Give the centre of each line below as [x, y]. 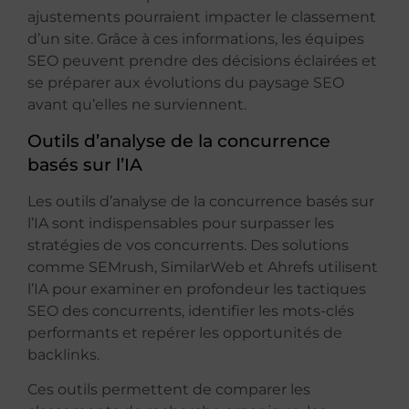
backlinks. [63, 355]
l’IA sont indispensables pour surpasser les [181, 224]
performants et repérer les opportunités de [185, 333]
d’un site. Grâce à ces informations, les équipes [196, 38]
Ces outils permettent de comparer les [169, 390]
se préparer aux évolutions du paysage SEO [186, 82]
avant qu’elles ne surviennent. [137, 104]
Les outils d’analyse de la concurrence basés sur [201, 202]
